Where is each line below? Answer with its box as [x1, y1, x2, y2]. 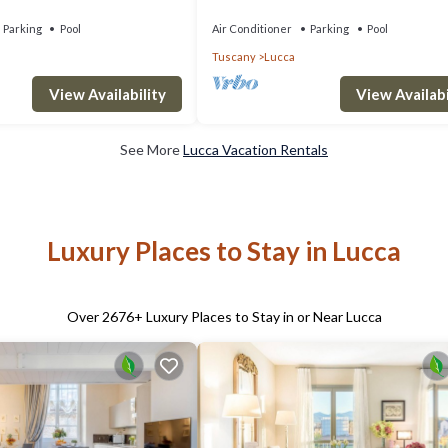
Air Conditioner [212, 22, 292, 35]
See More [120, 140, 183, 158]
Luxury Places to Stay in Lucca [47, 234, 401, 267]
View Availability [48, 84, 166, 103]
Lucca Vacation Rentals [183, 140, 328, 158]
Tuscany [212, 50, 256, 63]
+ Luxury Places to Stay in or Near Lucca [133, 308, 382, 326]
